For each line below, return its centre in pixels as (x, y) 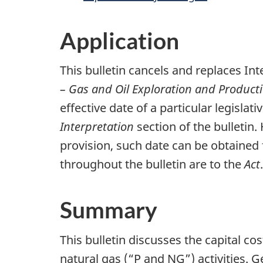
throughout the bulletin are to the (152, 164)
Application (119, 40)
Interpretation (97, 127)
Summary (109, 210)
